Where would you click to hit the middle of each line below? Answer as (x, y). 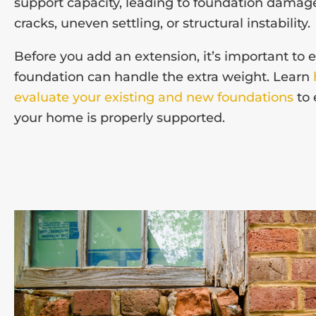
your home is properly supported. (120, 117)
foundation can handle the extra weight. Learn (164, 77)
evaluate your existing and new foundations (154, 97)
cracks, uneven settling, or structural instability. (164, 23)
